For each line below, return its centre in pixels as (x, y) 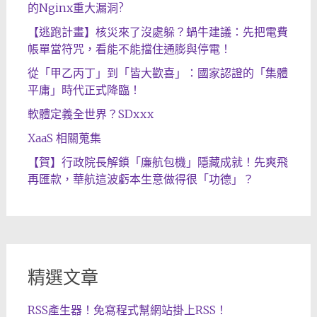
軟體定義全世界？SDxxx (90, 114)
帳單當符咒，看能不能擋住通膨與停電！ (129, 49)
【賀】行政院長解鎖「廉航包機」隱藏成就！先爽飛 (157, 162)
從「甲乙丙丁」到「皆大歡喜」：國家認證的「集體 (157, 73)
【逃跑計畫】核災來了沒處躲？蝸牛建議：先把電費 (157, 32)
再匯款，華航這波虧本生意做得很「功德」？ (140, 179)
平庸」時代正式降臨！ (84, 90)
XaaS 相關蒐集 (64, 138)
